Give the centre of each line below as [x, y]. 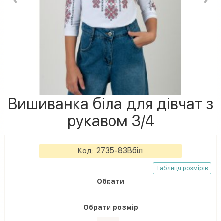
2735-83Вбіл [120, 151]
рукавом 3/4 [110, 121]
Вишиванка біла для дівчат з [110, 104]
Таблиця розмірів [182, 168]
